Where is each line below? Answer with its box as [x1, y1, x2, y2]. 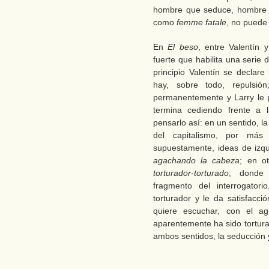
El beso [168, 42, 198, 52]
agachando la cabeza [153, 156, 240, 165]
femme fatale [177, 17, 226, 27]
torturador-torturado [153, 168, 229, 178]
